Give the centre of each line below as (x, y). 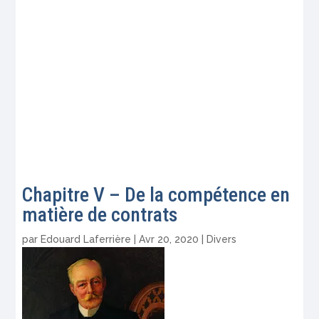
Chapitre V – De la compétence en (156, 194)
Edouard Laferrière (86, 239)
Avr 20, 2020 (169, 239)
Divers (222, 239)
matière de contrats (100, 214)
